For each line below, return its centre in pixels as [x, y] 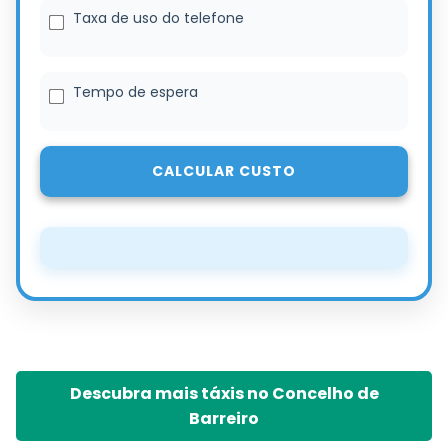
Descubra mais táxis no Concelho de [224, 394]
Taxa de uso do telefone [158, 18]
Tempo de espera [135, 92]
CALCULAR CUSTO [224, 171]
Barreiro [224, 419]
